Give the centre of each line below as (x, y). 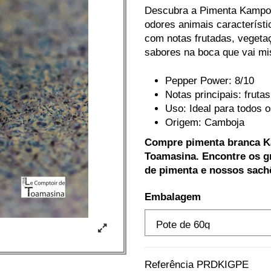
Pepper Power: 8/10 (209, 80)
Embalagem (172, 197)
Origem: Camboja (204, 122)
